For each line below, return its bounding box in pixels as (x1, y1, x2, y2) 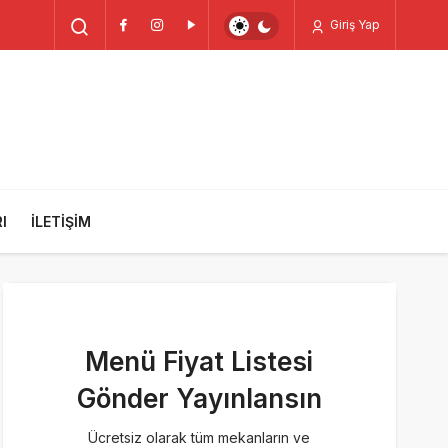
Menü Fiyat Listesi (85, 345, 314, 377)
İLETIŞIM (31, 212, 91, 230)
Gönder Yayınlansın (76, 382, 322, 414)
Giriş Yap (327, 16, 380, 32)
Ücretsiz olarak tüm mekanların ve (88, 428, 311, 446)
